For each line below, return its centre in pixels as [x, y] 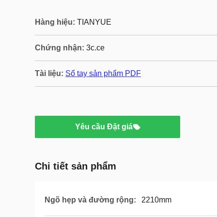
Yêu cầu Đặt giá [104, 127]
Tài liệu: [49, 73]
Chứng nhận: [60, 48]
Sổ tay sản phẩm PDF [103, 73]
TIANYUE [94, 22]
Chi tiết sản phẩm [76, 166]
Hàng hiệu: [55, 22]
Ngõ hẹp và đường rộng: [90, 200]
